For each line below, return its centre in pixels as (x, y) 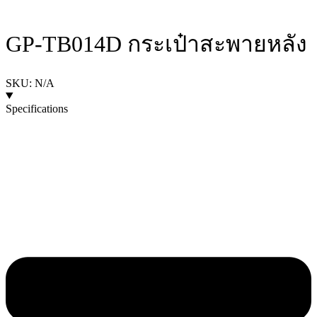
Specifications (37, 108)
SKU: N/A (30, 83)
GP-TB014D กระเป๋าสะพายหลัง (156, 44)
